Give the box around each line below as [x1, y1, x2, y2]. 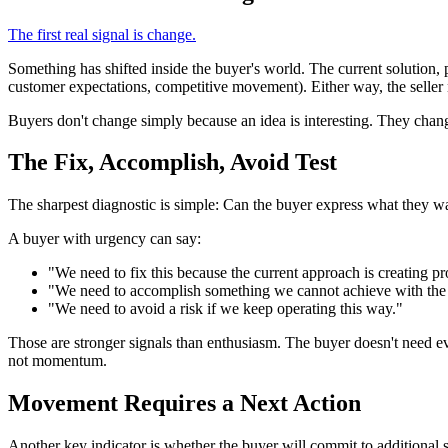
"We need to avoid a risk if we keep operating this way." [48, 300, 403, 318]
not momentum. [8, 352, 107, 370]
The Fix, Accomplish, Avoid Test [8, 149, 337, 176]
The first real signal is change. [8, 25, 196, 43]
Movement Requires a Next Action [8, 390, 361, 417]
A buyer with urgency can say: [8, 230, 201, 248]
